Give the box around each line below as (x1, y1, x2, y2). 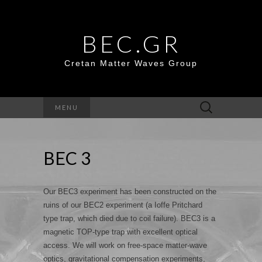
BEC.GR (81, 30, 181, 58)
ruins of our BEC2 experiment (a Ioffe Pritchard (43, 201, 202, 209)
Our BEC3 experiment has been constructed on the (43, 187, 216, 196)
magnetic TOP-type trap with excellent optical (43, 227, 198, 236)
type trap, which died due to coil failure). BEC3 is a (43, 214, 215, 223)
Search (194, 99, 218, 108)
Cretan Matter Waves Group (64, 58, 198, 68)
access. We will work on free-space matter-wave (43, 241, 207, 250)
